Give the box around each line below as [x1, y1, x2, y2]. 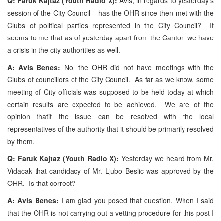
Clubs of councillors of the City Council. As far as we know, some [7, 74, 214, 84]
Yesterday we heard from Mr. [119, 153, 214, 163]
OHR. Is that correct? [7, 178, 75, 188]
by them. [7, 136, 37, 146]
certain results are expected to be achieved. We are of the [7, 99, 214, 109]
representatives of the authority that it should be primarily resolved [7, 123, 214, 134]
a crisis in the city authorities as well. [7, 44, 120, 55]
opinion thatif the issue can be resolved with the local [7, 111, 214, 121]
